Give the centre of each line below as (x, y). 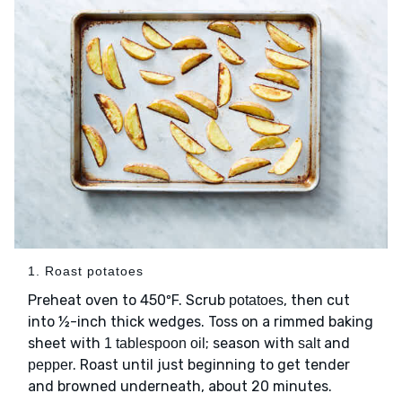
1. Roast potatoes (86, 271)
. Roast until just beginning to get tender (211, 364)
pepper (50, 364)
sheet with (66, 343)
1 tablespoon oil (155, 343)
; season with (252, 343)
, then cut (317, 300)
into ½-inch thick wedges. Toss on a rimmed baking (201, 321)
